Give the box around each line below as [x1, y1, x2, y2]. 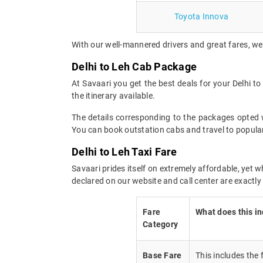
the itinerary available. [72, 90, 155, 100]
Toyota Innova [174, 11, 229, 21]
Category [143, 219, 178, 229]
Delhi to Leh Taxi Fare [72, 145, 177, 158]
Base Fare [143, 250, 182, 260]
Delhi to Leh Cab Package [72, 60, 197, 73]
